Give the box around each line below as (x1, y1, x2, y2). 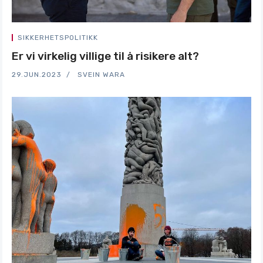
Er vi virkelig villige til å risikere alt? (12, 49, 199, 63)
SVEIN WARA (77, 70, 125, 79)
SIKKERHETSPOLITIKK (18, 33, 98, 42)
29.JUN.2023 (12, 70, 62, 79)
